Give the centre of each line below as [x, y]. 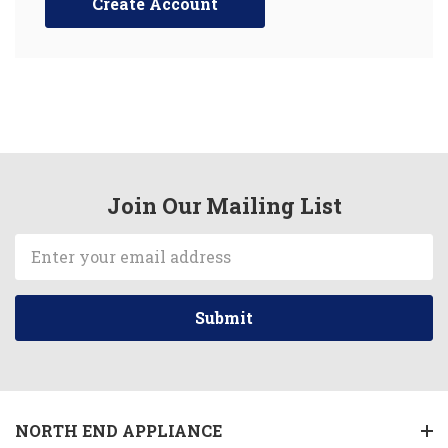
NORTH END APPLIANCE [118, 430]
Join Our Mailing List [224, 205]
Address [48, 269]
